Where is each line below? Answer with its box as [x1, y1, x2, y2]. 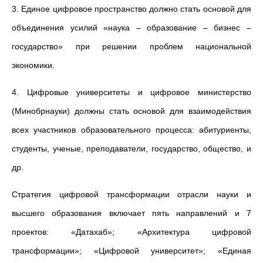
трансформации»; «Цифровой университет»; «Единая [12, 246, 251, 255]
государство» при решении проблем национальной [12, 42, 251, 51]
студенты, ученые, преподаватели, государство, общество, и [12, 144, 251, 153]
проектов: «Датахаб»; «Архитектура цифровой [12, 227, 251, 237]
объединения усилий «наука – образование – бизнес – [12, 23, 251, 32]
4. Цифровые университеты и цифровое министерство [12, 87, 251, 97]
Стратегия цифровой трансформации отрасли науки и [12, 190, 251, 199]
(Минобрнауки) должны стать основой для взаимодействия [12, 106, 251, 116]
